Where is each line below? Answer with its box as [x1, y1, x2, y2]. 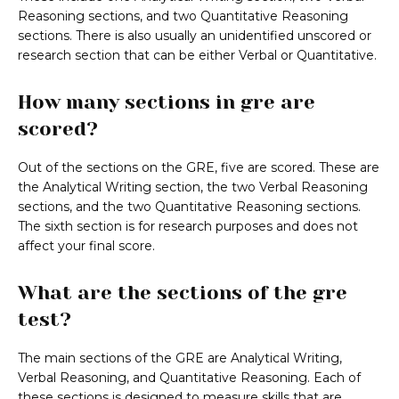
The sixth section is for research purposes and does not [18, 218, 358, 235]
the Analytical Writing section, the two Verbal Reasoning [18, 179, 368, 196]
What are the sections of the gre [18, 281, 347, 305]
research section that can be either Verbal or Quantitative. [18, 47, 377, 64]
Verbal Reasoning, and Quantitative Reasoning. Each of [18, 370, 361, 387]
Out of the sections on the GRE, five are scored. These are [18, 159, 379, 176]
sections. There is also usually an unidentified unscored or [18, 28, 371, 45]
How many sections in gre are [18, 91, 315, 114]
